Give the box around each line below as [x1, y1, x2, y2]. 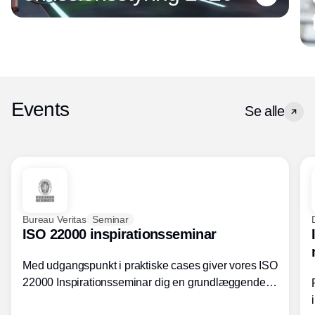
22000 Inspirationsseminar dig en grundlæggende [22, 276, 266, 289]
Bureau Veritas [22, 213, 87, 225]
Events [11, 98, 69, 121]
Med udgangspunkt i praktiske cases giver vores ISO [22, 259, 278, 272]
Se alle [245, 103, 284, 120]
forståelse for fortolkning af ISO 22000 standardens [22, 293, 269, 306]
